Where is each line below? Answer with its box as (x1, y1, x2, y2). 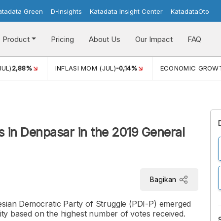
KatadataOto (171, 7, 209, 15)
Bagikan (150, 175, 176, 184)
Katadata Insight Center (90, 7, 163, 15)
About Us (88, 34, 120, 44)
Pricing (50, 34, 74, 44)
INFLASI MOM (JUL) (55, 64, 116, 72)
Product (2, 34, 30, 44)
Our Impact (135, 34, 173, 44)
